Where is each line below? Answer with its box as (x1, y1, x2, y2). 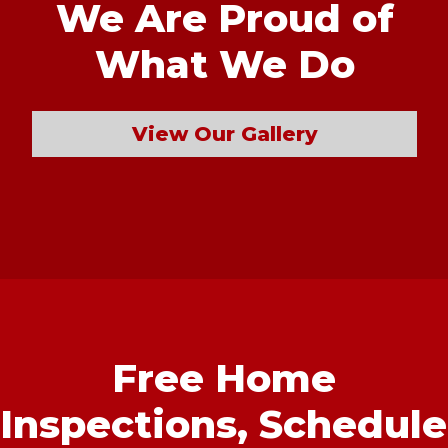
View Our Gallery (131, 120, 318, 146)
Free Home (111, 354, 336, 402)
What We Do (94, 40, 355, 88)
